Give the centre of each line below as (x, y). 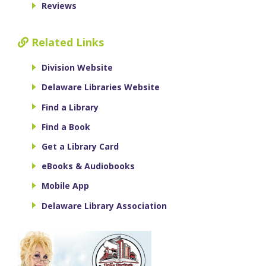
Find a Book (66, 126)
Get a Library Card (80, 146)
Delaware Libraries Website (101, 87)
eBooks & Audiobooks (88, 166)
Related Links (66, 42)
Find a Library (70, 107)
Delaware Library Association (104, 205)
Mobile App (65, 186)
